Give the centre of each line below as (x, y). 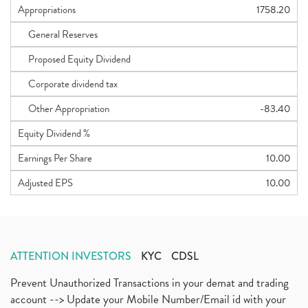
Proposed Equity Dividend (74, 59)
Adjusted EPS (45, 183)
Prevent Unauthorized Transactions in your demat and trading (150, 283)
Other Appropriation (64, 109)
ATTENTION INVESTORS (71, 256)
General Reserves (58, 34)
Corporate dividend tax (68, 84)
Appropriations (47, 10)
